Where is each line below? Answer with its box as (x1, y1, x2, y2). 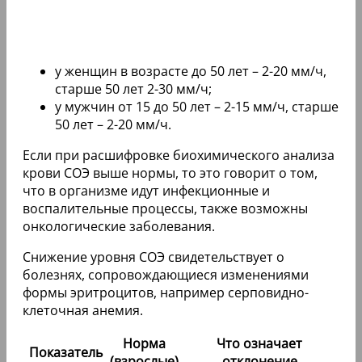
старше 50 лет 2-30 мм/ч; (55, 79, 212, 98)
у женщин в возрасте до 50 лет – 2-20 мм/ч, (55, 61, 326, 80)
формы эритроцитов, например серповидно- (23, 283, 309, 301)
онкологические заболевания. (23, 217, 215, 235)
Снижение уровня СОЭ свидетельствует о (23, 247, 284, 266)
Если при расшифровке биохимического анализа (23, 145, 335, 164)
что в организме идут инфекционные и (23, 181, 270, 200)
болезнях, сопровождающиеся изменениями (23, 265, 309, 284)
